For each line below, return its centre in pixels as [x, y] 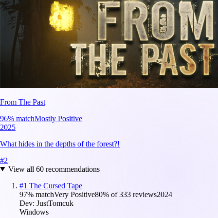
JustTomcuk [55, 203]
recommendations [72, 169]
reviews [144, 194]
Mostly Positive [58, 118]
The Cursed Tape [56, 185]
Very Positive [74, 194]
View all [22, 169]
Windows [34, 212]
